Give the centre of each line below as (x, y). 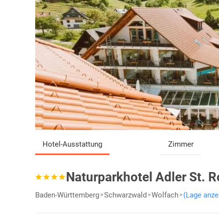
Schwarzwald (125, 195)
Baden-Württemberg (67, 195)
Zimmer (181, 144)
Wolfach (165, 195)
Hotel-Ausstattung (72, 144)
